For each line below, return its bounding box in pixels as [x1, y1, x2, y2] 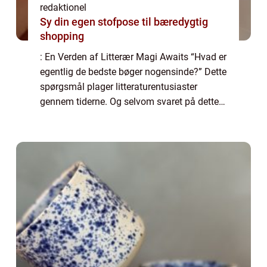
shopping [40, 29, 84, 42]
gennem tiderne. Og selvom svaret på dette [40, 95, 219, 107]
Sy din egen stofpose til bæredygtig [40, 15, 208, 28]
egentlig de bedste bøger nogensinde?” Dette [40, 66, 226, 77]
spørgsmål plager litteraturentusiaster [40, 80, 197, 92]
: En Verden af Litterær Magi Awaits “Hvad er [40, 51, 226, 63]
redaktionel [40, 1, 86, 13]
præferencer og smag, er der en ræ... [40, 125, 191, 137]
